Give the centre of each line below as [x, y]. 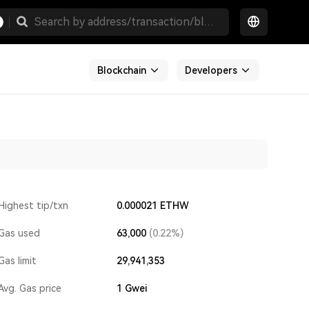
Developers [211, 70]
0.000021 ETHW [152, 206]
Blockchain [122, 70]
